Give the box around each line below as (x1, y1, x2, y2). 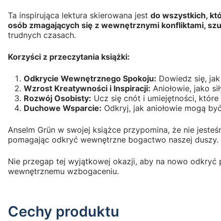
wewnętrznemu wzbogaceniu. (8, 166, 119, 176)
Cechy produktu (8, 202, 119, 220)
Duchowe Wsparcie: (24, 103, 102, 113)
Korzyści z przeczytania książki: (8, 51, 130, 62)
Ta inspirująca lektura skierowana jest (8, 10, 150, 20)
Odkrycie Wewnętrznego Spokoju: (24, 73, 156, 83)
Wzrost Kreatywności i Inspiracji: (24, 83, 150, 93)
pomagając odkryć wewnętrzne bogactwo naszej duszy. (8, 134, 219, 145)
